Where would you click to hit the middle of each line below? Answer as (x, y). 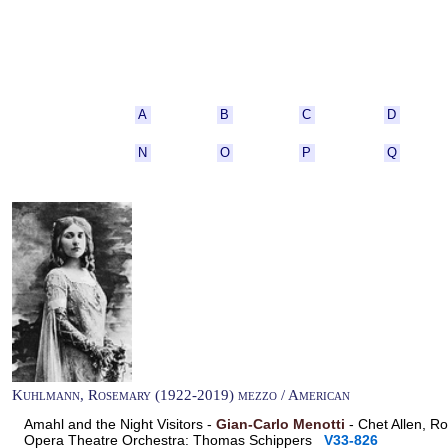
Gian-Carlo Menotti (280, 424)
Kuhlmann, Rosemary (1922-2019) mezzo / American (181, 395)
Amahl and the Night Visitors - (120, 424)
